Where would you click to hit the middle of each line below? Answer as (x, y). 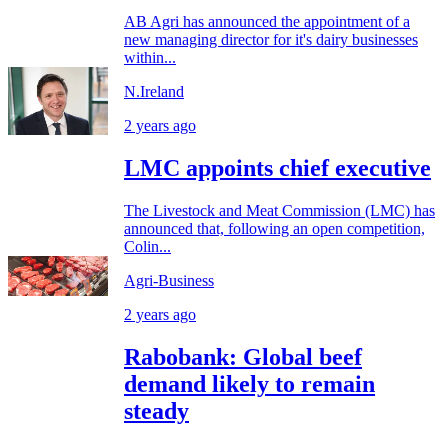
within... (150, 58)
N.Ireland (154, 92)
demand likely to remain (249, 384)
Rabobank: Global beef (243, 357)
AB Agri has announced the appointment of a (267, 22)
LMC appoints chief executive (277, 168)
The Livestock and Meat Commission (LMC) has (279, 211)
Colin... (147, 247)
